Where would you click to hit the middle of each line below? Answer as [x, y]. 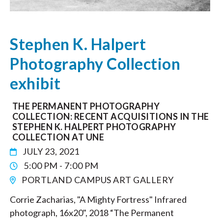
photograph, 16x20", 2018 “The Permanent [92, 213]
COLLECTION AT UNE [58, 137]
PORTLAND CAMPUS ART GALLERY [97, 180]
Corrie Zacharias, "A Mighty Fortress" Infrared [98, 200]
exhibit [35, 83]
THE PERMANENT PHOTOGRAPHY [86, 106]
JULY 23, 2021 [50, 151]
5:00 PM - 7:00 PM [60, 166]
